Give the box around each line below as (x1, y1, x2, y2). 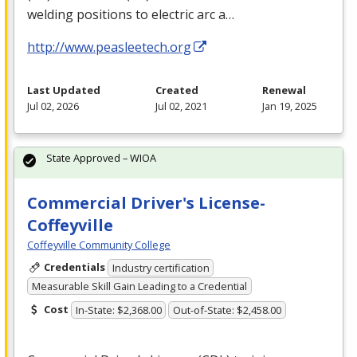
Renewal (262, 82, 306, 97)
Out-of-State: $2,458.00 (173, 303, 282, 318)
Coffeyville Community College (27, 237, 171, 252)
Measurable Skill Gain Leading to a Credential (31, 278, 247, 293)
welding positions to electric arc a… (27, 5, 234, 23)
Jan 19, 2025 (262, 98, 317, 113)
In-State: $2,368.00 (75, 303, 162, 318)
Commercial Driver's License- (27, 191, 265, 214)
